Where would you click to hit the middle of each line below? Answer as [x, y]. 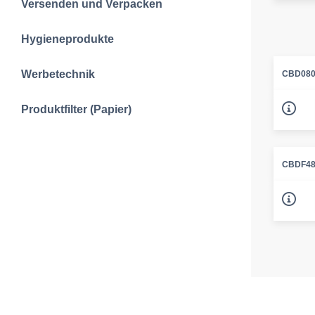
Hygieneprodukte [67, 39]
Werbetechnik [58, 74]
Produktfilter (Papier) [76, 109]
